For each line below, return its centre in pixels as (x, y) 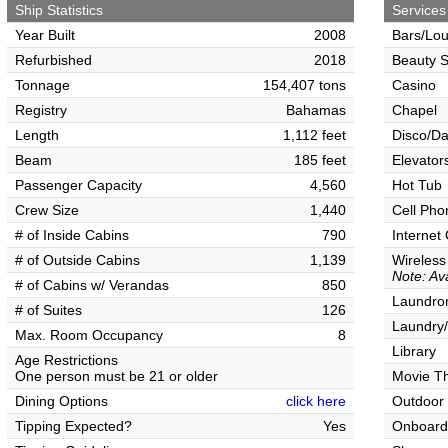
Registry (41, 110)
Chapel (414, 110)
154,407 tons (304, 85)
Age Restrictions (66, 360)
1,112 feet (314, 135)
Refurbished (53, 60)
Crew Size (47, 210)
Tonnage (42, 85)
